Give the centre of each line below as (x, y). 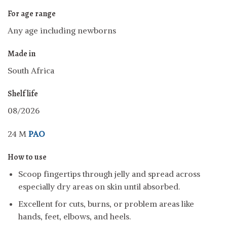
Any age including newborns (62, 31)
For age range (32, 14)
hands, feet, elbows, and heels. (74, 217)
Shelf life (23, 94)
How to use (27, 157)
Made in (22, 54)
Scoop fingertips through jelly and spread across (109, 174)
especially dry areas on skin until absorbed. (99, 186)
